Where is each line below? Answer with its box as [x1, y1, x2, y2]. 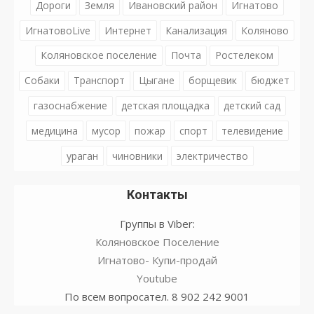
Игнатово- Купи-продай [97, 252, 217, 267]
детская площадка [121, 98, 210, 112]
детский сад [224, 98, 280, 112]
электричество [176, 149, 248, 163]
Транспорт [74, 74, 125, 88]
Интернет [104, 23, 151, 37]
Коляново [241, 23, 289, 37]
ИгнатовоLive [25, 23, 90, 37]
